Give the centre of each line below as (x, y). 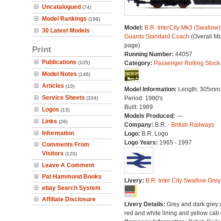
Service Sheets (63, 98)
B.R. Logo (155, 134)
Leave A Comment (68, 165)
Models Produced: (150, 116)
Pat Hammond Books (72, 177)
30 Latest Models (66, 31)
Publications (59, 62)
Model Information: (151, 89)
